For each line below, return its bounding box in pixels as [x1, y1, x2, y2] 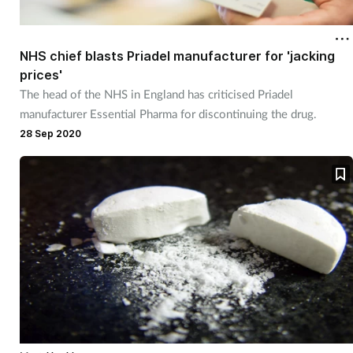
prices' [19, 66, 62, 83]
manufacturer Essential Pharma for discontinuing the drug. [19, 106, 317, 121]
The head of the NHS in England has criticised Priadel [19, 86, 293, 101]
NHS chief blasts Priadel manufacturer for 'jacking [19, 47, 335, 64]
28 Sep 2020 [19, 127, 81, 139]
